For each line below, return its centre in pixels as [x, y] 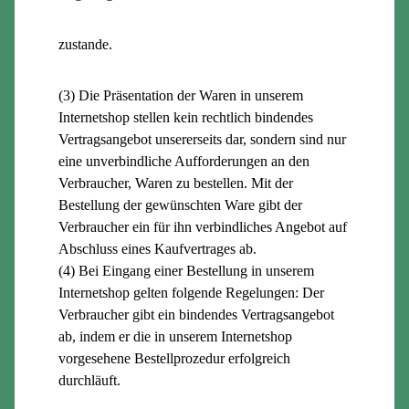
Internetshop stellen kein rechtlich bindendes [186, 117]
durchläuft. [89, 380]
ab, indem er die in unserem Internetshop [175, 336]
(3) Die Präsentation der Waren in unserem [181, 95]
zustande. [85, 44]
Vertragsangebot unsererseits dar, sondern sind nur [202, 139]
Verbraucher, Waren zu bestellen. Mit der [176, 183]
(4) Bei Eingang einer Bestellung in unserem [186, 270]
